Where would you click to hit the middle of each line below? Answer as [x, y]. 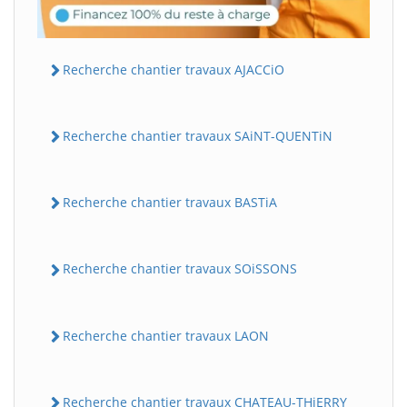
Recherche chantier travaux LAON [166, 335]
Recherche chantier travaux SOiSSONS [180, 269]
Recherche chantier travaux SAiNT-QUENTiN [198, 135]
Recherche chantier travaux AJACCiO [174, 69]
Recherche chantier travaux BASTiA [170, 203]
